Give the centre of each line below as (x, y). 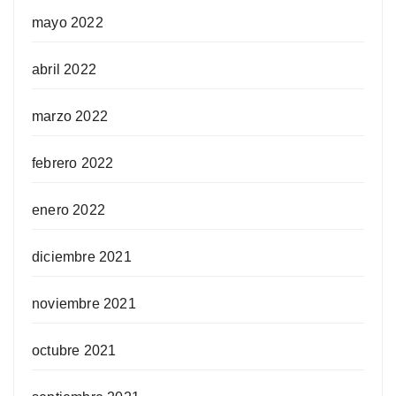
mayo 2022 (68, 23)
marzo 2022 (70, 117)
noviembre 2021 (84, 304)
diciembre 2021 (82, 257)
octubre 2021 (74, 351)
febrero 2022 (73, 164)
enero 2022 (69, 210)
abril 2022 (64, 70)
